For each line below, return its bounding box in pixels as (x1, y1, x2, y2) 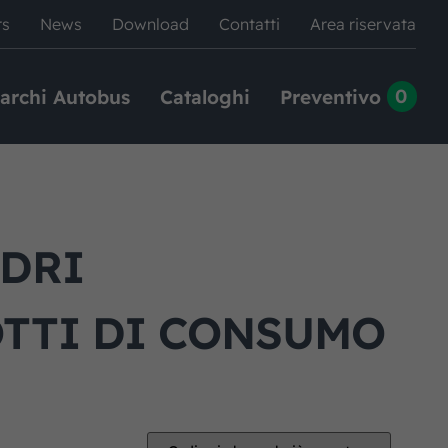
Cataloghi (159, 84, 250, 109)
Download (112, 14, 189, 34)
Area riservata (310, 14, 416, 34)
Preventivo (279, 84, 381, 109)
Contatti (219, 14, 280, 34)
